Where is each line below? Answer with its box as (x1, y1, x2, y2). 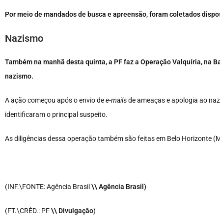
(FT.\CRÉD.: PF (5, 207, 51, 215)
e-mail (106, 96, 123, 105)
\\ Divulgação (51, 207, 93, 215)
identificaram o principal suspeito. (5, 110, 108, 119)
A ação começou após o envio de (5, 96, 106, 105)
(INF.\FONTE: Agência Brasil (5, 183, 91, 191)
